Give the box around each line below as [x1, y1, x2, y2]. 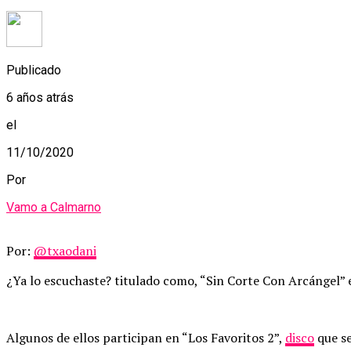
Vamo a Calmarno [6, 199, 101, 215]
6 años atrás [6, 89, 74, 105]
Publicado [6, 62, 61, 78]
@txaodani [34, 241, 96, 259]
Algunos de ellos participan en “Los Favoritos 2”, [6, 328, 285, 346]
